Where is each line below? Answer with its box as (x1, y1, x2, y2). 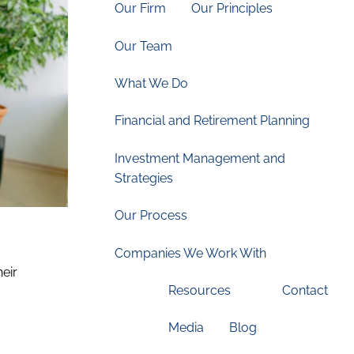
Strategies (115, 170, 174, 186)
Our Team (115, 38, 173, 54)
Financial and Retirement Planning (115, 113, 311, 129)
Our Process (115, 208, 188, 224)
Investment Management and (115, 150, 286, 166)
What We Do (115, 76, 189, 92)
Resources (168, 282, 231, 298)
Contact (281, 282, 328, 298)
